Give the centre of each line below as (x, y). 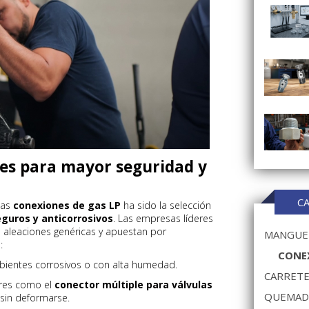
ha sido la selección (166, 205)
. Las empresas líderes (163, 218)
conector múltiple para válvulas (133, 285)
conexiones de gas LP (67, 205)
